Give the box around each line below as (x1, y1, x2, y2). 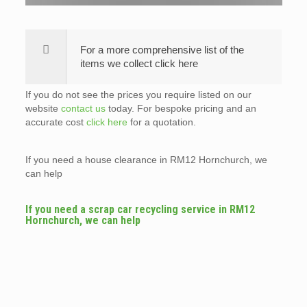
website (25, 103, 61, 114)
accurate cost (25, 116, 86, 127)
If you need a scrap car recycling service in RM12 (25, 203, 255, 216)
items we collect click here (79, 58, 198, 69)
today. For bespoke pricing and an (105, 103, 256, 114)
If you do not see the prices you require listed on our (25, 89, 251, 100)
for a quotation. (127, 116, 196, 127)
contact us (60, 103, 106, 114)
